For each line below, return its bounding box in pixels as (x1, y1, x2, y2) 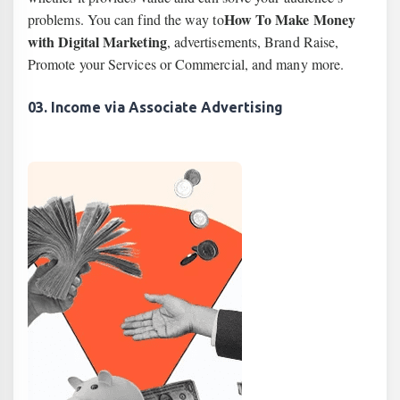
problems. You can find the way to (28, 10, 224, 29)
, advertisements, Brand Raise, (166, 32, 339, 51)
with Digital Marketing (28, 31, 167, 52)
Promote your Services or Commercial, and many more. (28, 54, 345, 73)
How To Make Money (223, 9, 356, 29)
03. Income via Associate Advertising (28, 99, 283, 115)
